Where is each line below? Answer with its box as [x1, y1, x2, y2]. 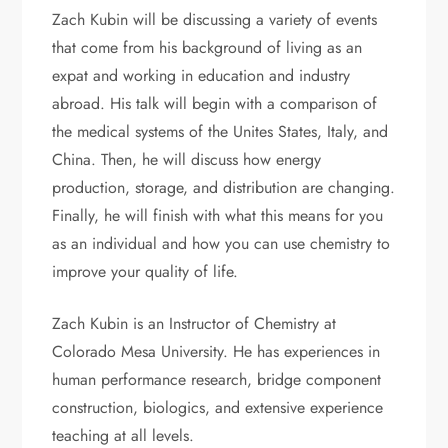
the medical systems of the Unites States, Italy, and [52, 119, 389, 143]
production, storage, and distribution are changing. [52, 175, 396, 199]
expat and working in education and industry [52, 63, 351, 87]
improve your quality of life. [52, 259, 244, 283]
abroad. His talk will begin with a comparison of [52, 91, 378, 115]
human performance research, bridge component [52, 367, 382, 391]
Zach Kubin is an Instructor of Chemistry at [52, 311, 337, 335]
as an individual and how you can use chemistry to [52, 231, 391, 255]
